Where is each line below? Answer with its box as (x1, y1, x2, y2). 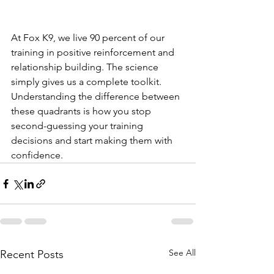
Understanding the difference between (11, 91, 182, 103)
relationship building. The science (11, 61, 161, 73)
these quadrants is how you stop (11, 105, 154, 117)
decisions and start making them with (11, 135, 175, 147)
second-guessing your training (11, 120, 146, 132)
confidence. (11, 149, 63, 161)
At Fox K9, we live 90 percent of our (11, 32, 167, 44)
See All (169, 247, 196, 259)
